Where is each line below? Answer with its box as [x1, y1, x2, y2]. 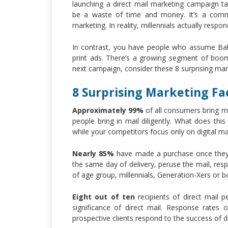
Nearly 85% [72, 148, 115, 158]
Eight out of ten [72, 191, 135, 202]
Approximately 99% [72, 105, 144, 115]
